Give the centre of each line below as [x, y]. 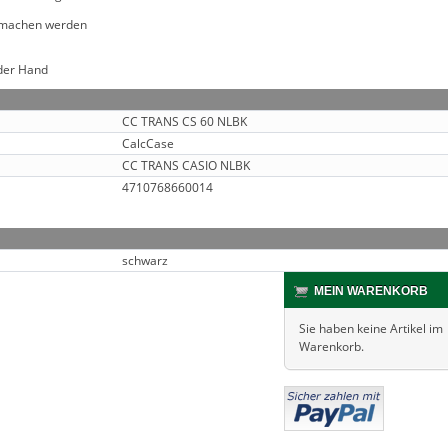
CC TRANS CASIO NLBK [186, 165]
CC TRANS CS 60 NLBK [184, 121]
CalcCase [148, 143]
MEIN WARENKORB [371, 291]
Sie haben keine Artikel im [371, 328]
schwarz [145, 260]
